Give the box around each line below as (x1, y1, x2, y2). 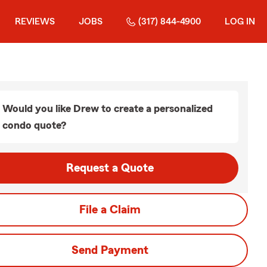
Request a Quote (66, 162, 154, 174)
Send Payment (71, 244, 148, 256)
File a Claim (79, 204, 141, 216)
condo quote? (2, 120, 66, 131)
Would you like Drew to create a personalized (2, 103, 213, 114)
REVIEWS (15, 17, 55, 26)
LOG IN (225, 17, 255, 26)
